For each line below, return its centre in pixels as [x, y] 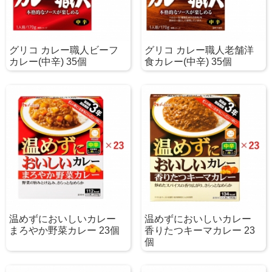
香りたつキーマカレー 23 [199, 230]
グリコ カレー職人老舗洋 [199, 50]
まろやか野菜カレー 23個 [64, 230]
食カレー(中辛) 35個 [188, 62]
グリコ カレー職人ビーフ [64, 50]
